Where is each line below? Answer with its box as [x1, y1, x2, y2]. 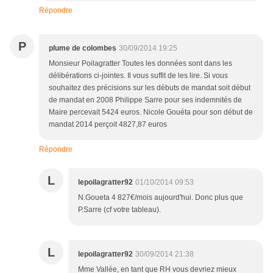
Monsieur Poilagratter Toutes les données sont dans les [49, 59, 232, 68]
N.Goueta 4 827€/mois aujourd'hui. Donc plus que [78, 193, 243, 202]
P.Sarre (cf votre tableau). [78, 205, 161, 214]
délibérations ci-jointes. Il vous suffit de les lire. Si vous [49, 71, 228, 80]
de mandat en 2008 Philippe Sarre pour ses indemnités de [49, 96, 242, 105]
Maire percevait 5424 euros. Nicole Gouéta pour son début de [49, 108, 253, 117]
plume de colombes [49, 44, 116, 53]
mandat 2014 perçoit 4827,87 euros [49, 120, 167, 129]
